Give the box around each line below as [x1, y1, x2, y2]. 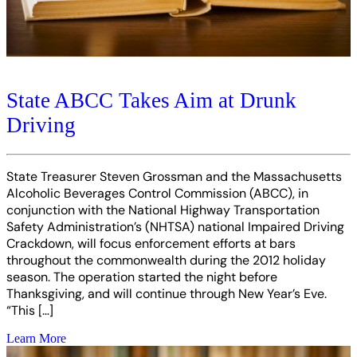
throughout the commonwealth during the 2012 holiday [6, 252, 326, 269]
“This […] [6, 302, 53, 320]
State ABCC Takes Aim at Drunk [6, 88, 296, 113]
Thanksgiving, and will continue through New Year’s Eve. [6, 285, 327, 303]
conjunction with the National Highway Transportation [6, 202, 320, 219]
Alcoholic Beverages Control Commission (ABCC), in [6, 185, 308, 202]
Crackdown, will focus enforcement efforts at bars [6, 235, 296, 253]
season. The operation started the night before [6, 269, 277, 286]
